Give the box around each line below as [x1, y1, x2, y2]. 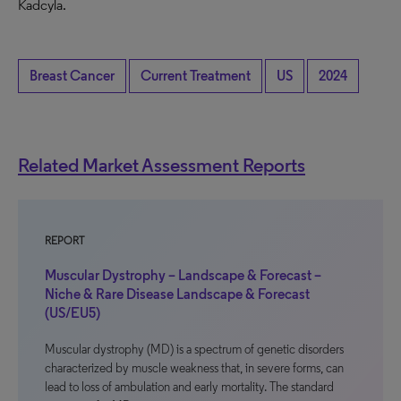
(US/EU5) [45, 304, 100, 321]
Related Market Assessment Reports [18, 153, 305, 176]
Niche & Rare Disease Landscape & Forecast [45, 286, 310, 303]
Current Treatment [141, 67, 251, 84]
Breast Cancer [30, 67, 115, 84]
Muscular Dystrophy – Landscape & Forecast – [45, 267, 321, 284]
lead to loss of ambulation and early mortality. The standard [45, 380, 334, 395]
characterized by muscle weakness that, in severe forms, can [45, 361, 344, 376]
